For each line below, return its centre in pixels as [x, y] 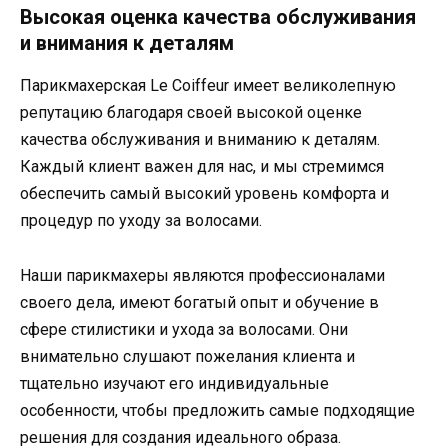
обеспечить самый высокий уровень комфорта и [204, 194]
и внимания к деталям [127, 43]
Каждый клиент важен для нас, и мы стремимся [202, 167]
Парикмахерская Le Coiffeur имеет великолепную [208, 86]
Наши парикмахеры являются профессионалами [202, 275]
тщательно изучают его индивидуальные [174, 383]
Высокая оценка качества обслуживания [218, 17]
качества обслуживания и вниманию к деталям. [200, 140]
